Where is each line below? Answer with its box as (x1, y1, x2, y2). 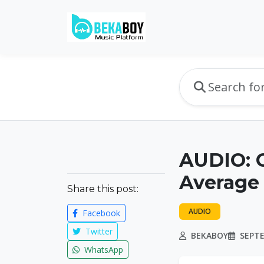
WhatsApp (82, 244, 123, 255)
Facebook (80, 207, 120, 219)
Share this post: (67, 183, 138, 194)
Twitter (83, 226, 113, 237)
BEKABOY (189, 230, 228, 241)
